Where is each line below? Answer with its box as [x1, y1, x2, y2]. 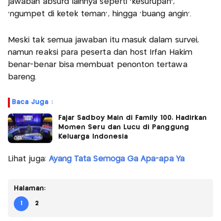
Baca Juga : [12, 99, 53, 106]
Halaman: [14, 185, 46, 192]
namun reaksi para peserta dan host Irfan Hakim [8, 49, 192, 57]
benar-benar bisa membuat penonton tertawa [8, 61, 187, 69]
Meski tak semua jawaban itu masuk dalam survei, [8, 37, 199, 44]
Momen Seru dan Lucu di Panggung [58, 124, 189, 131]
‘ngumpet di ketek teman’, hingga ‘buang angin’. [8, 10, 194, 18]
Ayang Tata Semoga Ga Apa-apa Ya [48, 155, 184, 163]
